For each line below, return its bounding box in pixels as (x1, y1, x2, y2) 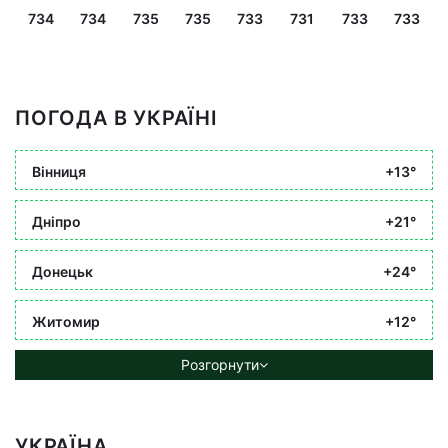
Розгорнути (180, 356, 259, 373)
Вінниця (32, 162, 86, 180)
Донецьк (32, 262, 93, 280)
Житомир (32, 312, 100, 330)
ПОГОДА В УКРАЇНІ (15, 106, 218, 130)
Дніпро (32, 212, 81, 230)
